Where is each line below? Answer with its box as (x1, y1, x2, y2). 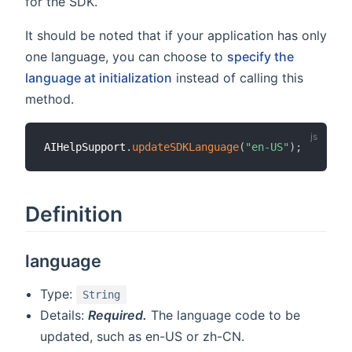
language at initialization (25, 70, 172, 86)
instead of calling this (172, 70, 303, 86)
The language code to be (147, 306, 301, 323)
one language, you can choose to (25, 49, 227, 65)
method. (25, 91, 74, 108)
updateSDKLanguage (132, 141, 239, 154)
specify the (227, 49, 294, 65)
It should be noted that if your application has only (25, 27, 327, 44)
